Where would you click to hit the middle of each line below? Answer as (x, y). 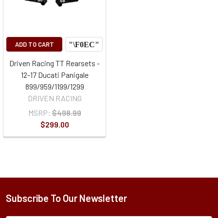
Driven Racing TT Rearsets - (54, 63)
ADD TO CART (34, 45)
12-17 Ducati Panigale (54, 75)
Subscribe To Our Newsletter (66, 198)
